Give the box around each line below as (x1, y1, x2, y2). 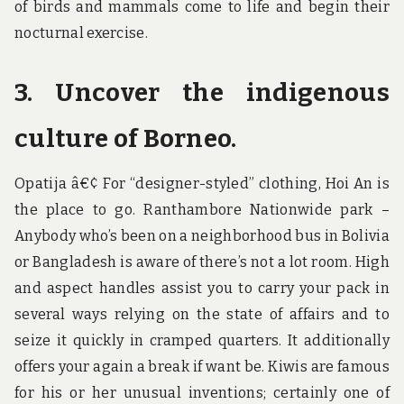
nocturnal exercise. (14, 23, 149, 41)
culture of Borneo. (14, 124, 237, 154)
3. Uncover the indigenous (14, 78, 390, 108)
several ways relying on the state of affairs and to (14, 306, 390, 324)
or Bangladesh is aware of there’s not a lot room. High (14, 253, 390, 271)
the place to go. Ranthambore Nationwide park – (14, 201, 390, 219)
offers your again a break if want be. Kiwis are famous (14, 358, 390, 376)
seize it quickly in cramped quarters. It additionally (14, 332, 390, 350)
